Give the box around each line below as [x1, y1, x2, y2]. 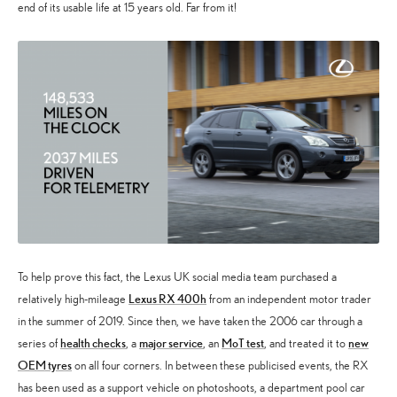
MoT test [222, 334, 264, 351]
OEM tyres [18, 356, 72, 373]
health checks [60, 334, 126, 351]
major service [139, 334, 203, 351]
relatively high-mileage [18, 291, 128, 307]
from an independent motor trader [206, 291, 371, 307]
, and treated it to [264, 335, 348, 351]
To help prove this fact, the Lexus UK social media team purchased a [18, 269, 337, 284]
